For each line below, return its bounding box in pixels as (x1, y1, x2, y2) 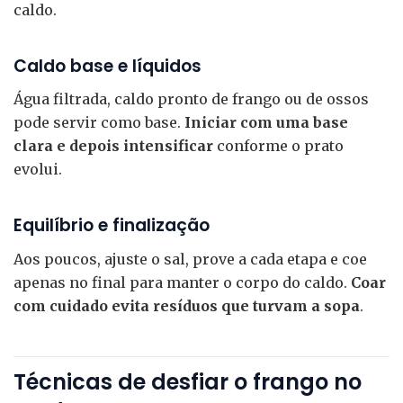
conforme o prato (213, 137, 344, 156)
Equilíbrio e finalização (13, 213, 210, 238)
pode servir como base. (13, 113, 184, 132)
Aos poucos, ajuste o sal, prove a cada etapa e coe (13, 249, 367, 268)
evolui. (13, 160, 62, 179)
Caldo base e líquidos (13, 53, 201, 78)
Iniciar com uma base (184, 113, 348, 132)
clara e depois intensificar (13, 137, 213, 156)
